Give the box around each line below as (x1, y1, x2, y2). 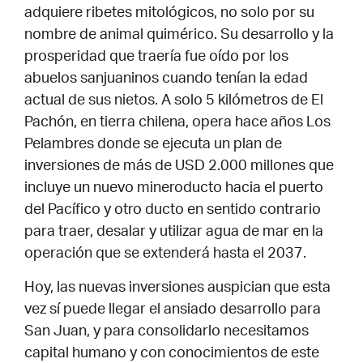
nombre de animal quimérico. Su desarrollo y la (24, 28, 334, 44)
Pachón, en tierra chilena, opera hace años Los (24, 116, 331, 131)
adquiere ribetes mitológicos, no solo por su (24, 6, 314, 22)
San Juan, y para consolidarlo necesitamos (24, 324, 309, 340)
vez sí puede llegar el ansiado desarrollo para (24, 302, 321, 318)
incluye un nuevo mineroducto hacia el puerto (24, 181, 323, 197)
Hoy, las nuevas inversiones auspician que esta (24, 280, 331, 296)
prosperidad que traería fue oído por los (24, 50, 288, 66)
